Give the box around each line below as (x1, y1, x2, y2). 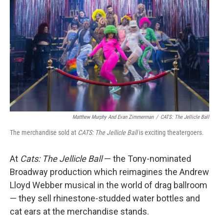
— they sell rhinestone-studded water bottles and (10, 193, 200, 203)
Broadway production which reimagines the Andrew (10, 167, 209, 177)
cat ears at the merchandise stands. (10, 206, 149, 217)
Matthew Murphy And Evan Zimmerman (72, 114, 153, 120)
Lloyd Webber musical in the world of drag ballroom (10, 180, 207, 190)
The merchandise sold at (10, 129, 78, 136)
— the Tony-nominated (102, 153, 191, 164)
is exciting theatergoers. (137, 129, 204, 136)
